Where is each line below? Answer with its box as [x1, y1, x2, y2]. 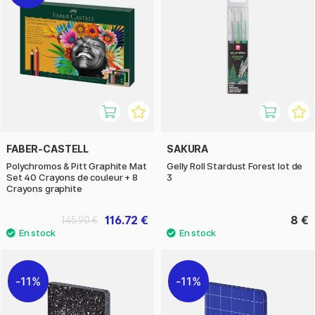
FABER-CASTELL [6, 142, 89, 155]
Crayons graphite [6, 182, 82, 194]
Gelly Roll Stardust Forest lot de [167, 160, 303, 172]
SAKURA [167, 142, 209, 155]
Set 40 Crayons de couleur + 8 [6, 171, 138, 183]
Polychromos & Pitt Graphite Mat [6, 160, 147, 172]
